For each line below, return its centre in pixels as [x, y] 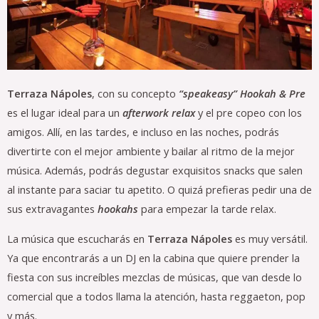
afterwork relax [159, 113]
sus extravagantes [52, 209]
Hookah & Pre [273, 94]
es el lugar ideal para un [65, 113]
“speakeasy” [206, 94]
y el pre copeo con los [249, 113]
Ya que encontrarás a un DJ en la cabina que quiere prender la [153, 257]
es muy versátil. [270, 238]
